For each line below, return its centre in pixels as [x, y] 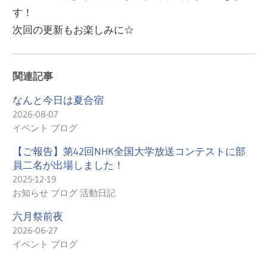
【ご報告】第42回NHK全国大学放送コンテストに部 [129, 151]
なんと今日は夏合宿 [58, 100]
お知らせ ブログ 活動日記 [64, 193]
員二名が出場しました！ [69, 165]
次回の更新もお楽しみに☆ [74, 30]
